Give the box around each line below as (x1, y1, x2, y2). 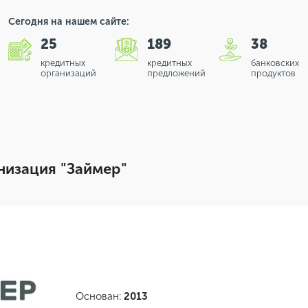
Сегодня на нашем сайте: (8, 16, 129, 27)
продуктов (251, 68, 296, 78)
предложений (147, 68, 206, 78)
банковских (251, 58, 300, 68)
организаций (41, 68, 96, 78)
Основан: (76, 290, 124, 303)
